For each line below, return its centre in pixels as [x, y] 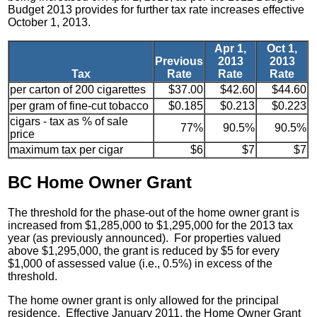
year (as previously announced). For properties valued [145, 238]
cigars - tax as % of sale [69, 121]
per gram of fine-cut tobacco [80, 105]
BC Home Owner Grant [100, 182]
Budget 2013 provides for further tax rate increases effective [156, 9]
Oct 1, [282, 48]
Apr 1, [231, 48]
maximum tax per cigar [67, 149]
